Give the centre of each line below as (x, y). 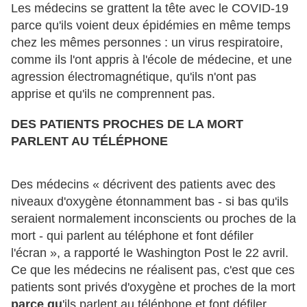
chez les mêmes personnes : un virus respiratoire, (147, 42)
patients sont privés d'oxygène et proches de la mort (153, 287)
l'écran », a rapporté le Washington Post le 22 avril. (150, 253)
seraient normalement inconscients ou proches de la (153, 218)
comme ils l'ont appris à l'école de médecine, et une (151, 59)
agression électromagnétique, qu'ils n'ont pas (134, 76)
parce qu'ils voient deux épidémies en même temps (151, 25)
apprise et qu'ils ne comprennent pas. (113, 94)
